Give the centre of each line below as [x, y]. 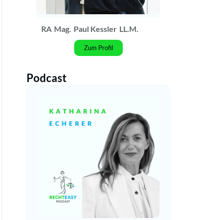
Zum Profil [98, 48]
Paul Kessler [95, 29]
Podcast [47, 78]
